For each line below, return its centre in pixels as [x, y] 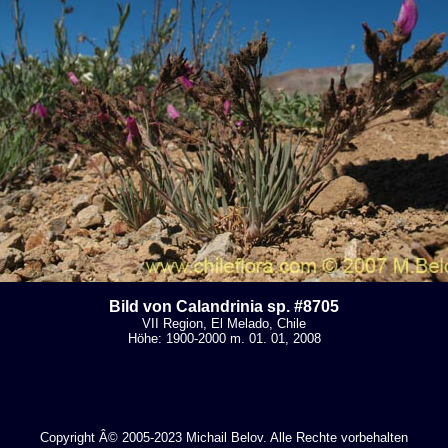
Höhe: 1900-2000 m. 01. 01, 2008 [224, 338]
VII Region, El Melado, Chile [224, 323]
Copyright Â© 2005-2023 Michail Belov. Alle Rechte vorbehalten [224, 437]
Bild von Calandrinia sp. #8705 [224, 306]
